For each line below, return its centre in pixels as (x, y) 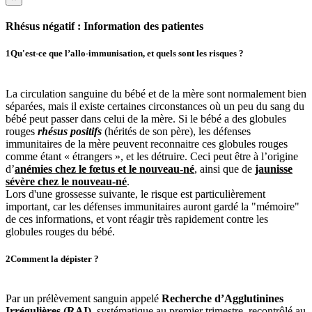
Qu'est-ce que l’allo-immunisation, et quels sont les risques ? (127, 54)
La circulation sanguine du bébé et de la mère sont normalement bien (156, 93)
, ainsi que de (225, 169)
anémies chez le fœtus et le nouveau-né (104, 169)
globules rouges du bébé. (60, 231)
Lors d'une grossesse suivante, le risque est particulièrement (135, 194)
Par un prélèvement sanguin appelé (84, 298)
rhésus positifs (70, 131)
